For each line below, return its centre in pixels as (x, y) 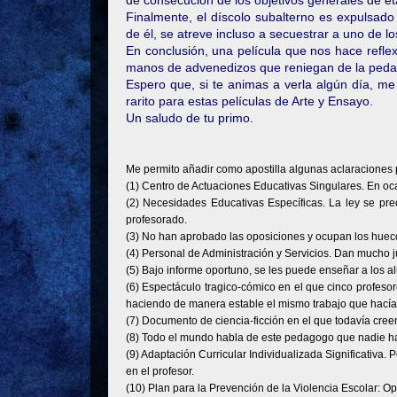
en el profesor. (160, 371)
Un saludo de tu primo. (190, 118)
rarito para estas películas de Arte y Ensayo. (249, 101)
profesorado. (156, 220)
